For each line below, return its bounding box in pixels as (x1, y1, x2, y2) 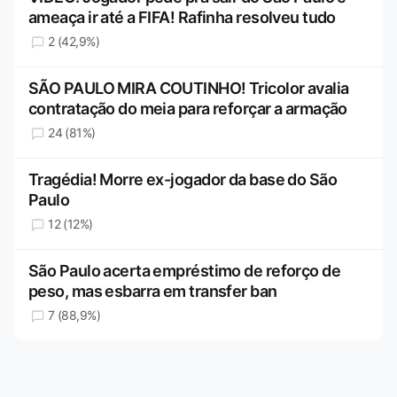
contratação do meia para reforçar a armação (28, 99, 347, 119)
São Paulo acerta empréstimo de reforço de (28, 261, 341, 281)
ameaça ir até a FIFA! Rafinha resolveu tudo (28, 8, 336, 27)
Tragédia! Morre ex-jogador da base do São (28, 170, 338, 190)
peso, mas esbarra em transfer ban (28, 282, 277, 301)
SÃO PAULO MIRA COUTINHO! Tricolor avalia (28, 79, 349, 98)
